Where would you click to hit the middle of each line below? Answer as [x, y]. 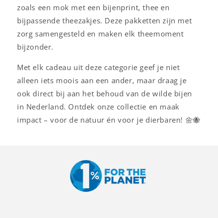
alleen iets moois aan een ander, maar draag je [102, 80]
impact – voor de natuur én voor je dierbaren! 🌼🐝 [109, 119]
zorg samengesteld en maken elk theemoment [100, 33]
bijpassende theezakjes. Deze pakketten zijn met [105, 20]
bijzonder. [35, 46]
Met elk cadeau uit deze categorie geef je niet [99, 67]
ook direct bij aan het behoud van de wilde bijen [105, 93]
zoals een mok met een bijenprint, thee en [93, 7]
